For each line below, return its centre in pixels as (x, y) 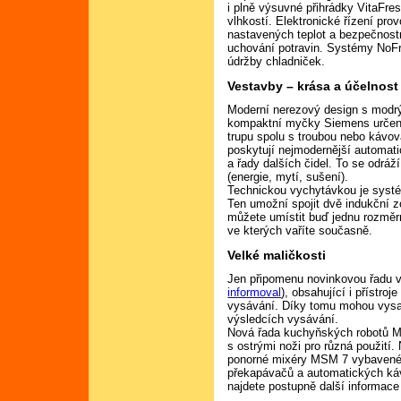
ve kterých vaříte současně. (300, 231)
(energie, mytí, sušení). (288, 177)
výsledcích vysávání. (283, 320)
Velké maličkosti (277, 255)
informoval (255, 293)
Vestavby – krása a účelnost (313, 85)
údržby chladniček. (277, 61)
